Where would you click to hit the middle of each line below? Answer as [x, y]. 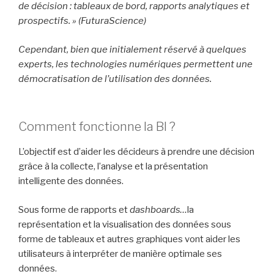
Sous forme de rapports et [74, 209]
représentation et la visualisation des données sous [125, 224]
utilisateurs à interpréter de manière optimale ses [120, 254]
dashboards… [158, 209]
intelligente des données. [71, 181]
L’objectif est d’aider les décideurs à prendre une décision [136, 152]
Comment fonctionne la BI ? [97, 127]
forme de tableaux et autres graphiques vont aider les [129, 239]
